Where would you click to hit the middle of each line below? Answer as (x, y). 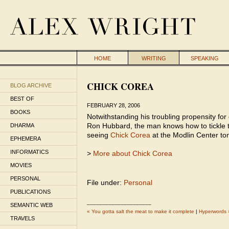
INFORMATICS (29, 152)
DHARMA (22, 125)
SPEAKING (205, 58)
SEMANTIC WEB (31, 205)
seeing (99, 135)
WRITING (154, 58)
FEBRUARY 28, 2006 (113, 105)
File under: (105, 182)
